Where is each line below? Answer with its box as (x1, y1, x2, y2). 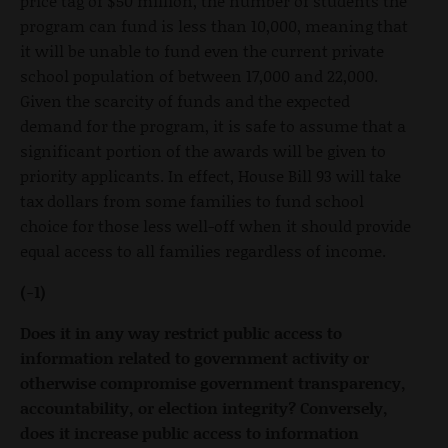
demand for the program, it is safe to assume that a (20, 113, 406, 137)
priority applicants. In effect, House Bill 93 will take (20, 163, 401, 187)
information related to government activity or (20, 345, 369, 369)
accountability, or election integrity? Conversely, (20, 395, 388, 419)
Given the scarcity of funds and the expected (20, 88, 350, 112)
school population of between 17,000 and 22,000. (20, 63, 378, 87)
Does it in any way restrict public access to (20, 320, 342, 344)
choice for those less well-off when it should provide (20, 213, 411, 237)
